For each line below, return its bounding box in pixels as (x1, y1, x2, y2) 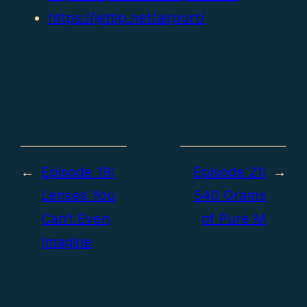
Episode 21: (193, 163, 266, 180)
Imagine (41, 233, 93, 250)
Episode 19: (41, 163, 115, 180)
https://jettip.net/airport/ (48, 9, 206, 26)
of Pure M (201, 210, 266, 227)
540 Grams (193, 186, 266, 204)
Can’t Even (41, 210, 110, 227)
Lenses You (41, 186, 116, 204)
